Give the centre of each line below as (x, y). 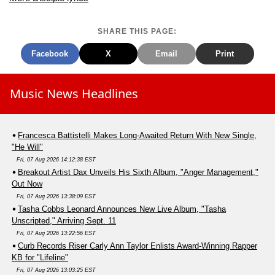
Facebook (50, 53)
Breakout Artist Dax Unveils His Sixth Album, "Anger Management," (138, 172)
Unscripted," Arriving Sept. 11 (64, 220)
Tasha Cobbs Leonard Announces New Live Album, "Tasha (122, 209)
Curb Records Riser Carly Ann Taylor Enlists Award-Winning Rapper (137, 246)
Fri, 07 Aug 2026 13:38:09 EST (56, 196)
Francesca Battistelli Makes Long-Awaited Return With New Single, (137, 135)
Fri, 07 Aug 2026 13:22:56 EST (56, 233)
